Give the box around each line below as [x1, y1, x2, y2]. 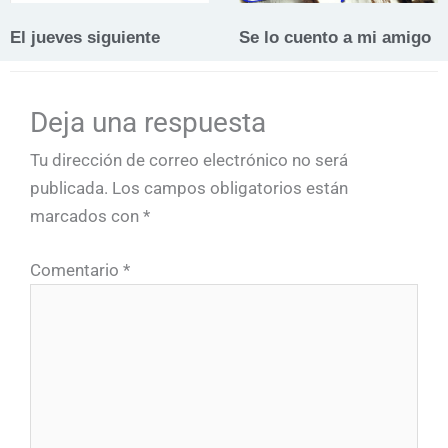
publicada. [30, 178, 108, 199]
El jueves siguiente [10, 26, 160, 47]
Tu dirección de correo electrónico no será [30, 150, 348, 171]
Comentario [30, 260, 123, 281]
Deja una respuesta [30, 106, 266, 140]
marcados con [30, 206, 143, 227]
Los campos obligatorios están [112, 178, 348, 199]
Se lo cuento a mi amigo [239, 26, 431, 47]
